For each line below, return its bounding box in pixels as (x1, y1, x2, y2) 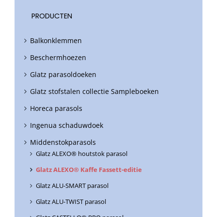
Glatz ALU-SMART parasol (36, 181, 108, 190)
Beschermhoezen (30, 53, 86, 62)
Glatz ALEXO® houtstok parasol (36, 149, 127, 158)
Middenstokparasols (30, 138, 96, 147)
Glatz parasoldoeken (30, 70, 96, 79)
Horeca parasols (30, 104, 82, 113)
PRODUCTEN (31, 11, 72, 21)
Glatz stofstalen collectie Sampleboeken (30, 87, 159, 96)
